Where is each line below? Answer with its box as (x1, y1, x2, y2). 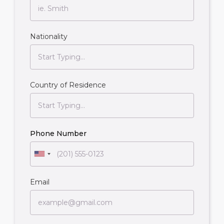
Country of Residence (30, 80, 106, 89)
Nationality (30, 31, 67, 41)
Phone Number (30, 128, 86, 138)
